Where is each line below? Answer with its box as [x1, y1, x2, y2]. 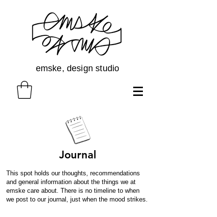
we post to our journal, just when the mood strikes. [6, 195, 148, 203]
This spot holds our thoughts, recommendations [6, 169, 140, 177]
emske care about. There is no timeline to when [6, 186, 139, 194]
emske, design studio [35, 63, 120, 73]
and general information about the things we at [6, 178, 136, 186]
